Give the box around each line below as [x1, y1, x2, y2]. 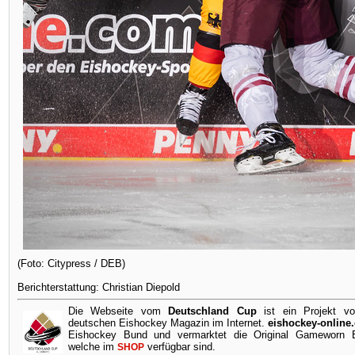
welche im [68, 341, 117, 353]
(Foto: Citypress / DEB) [17, 258, 125, 269]
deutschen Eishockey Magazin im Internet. [68, 317, 265, 329]
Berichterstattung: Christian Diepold [17, 281, 180, 293]
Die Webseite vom [68, 305, 161, 317]
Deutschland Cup [160, 305, 265, 317]
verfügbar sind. [144, 341, 216, 353]
